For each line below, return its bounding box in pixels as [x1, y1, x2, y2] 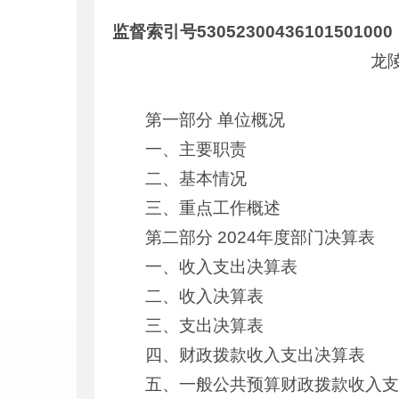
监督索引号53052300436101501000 [112, 22, 393, 41]
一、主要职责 [145, 140, 248, 159]
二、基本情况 [145, 169, 248, 188]
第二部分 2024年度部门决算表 [145, 228, 376, 247]
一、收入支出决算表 [145, 257, 298, 276]
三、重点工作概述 [145, 199, 281, 217]
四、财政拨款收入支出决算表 [145, 346, 366, 364]
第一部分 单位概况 [145, 110, 286, 129]
